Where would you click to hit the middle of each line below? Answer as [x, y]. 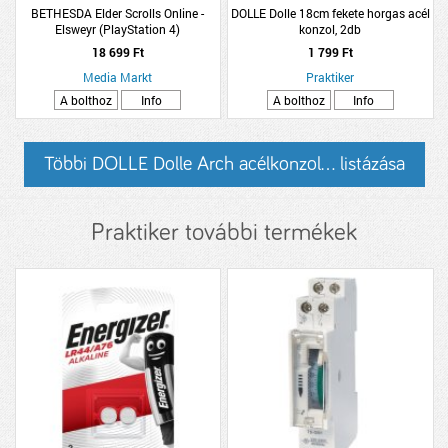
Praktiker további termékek [224, 232]
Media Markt [118, 77]
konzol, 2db [330, 29]
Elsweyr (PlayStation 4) [118, 29]
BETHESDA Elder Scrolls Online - [118, 13]
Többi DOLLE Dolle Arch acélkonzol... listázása [224, 164]
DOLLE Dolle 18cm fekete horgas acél [330, 13]
